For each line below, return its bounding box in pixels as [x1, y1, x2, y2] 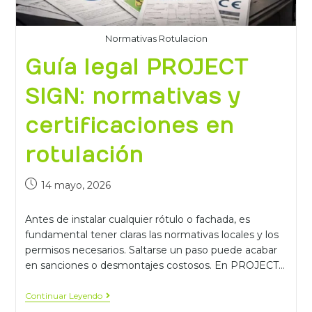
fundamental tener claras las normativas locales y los [24, 228, 279, 241]
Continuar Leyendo [24, 290, 102, 301]
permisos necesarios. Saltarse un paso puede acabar [24, 243, 277, 256]
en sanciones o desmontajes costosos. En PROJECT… [24, 258, 285, 272]
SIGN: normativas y [24, 84, 240, 109]
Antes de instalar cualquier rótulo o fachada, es [24, 212, 250, 226]
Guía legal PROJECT [24, 55, 249, 80]
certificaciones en [24, 114, 234, 139]
